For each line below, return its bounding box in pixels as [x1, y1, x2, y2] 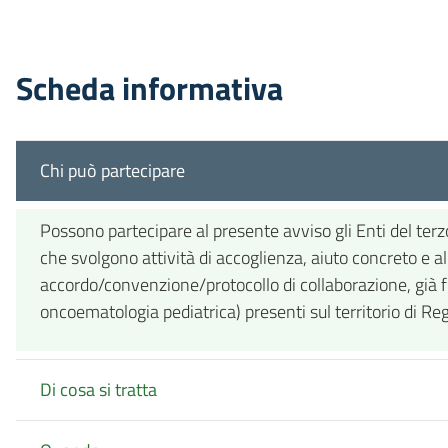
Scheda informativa [16, 63, 283, 112]
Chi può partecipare [40, 157, 185, 185]
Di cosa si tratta [40, 376, 157, 404]
